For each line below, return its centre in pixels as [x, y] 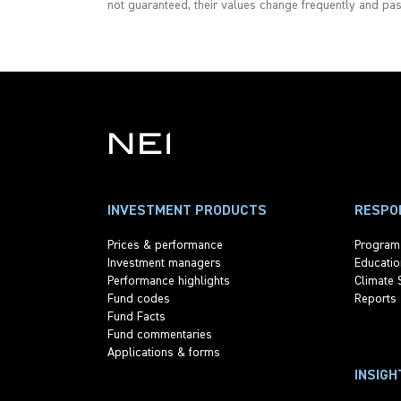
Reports [375, 299]
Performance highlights [169, 281]
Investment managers [164, 263]
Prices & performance [165, 245]
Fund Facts [137, 316]
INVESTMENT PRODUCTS [187, 211]
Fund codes [139, 299]
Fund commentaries [160, 334]
